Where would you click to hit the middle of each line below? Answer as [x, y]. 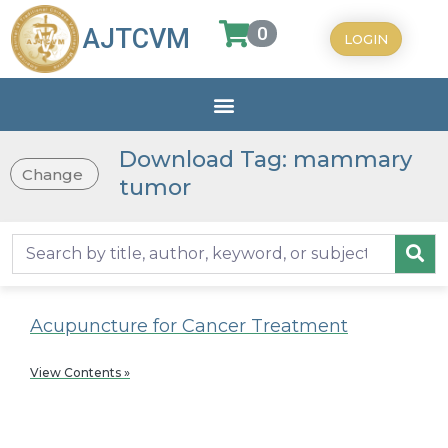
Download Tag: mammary [266, 160]
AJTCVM [137, 39]
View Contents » [80, 372]
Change [53, 174]
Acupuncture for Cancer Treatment [189, 325]
